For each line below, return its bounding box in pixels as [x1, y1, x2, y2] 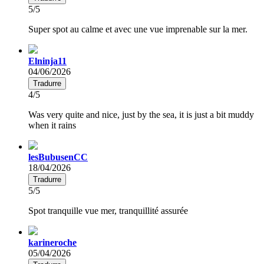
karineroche [28, 237, 77, 247]
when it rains [28, 120, 76, 130]
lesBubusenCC [28, 151, 88, 162]
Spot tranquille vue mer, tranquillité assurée [28, 205, 188, 216]
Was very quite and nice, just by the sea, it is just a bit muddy [28, 109, 254, 120]
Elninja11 [28, 55, 67, 66]
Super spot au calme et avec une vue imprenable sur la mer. [28, 24, 247, 34]
